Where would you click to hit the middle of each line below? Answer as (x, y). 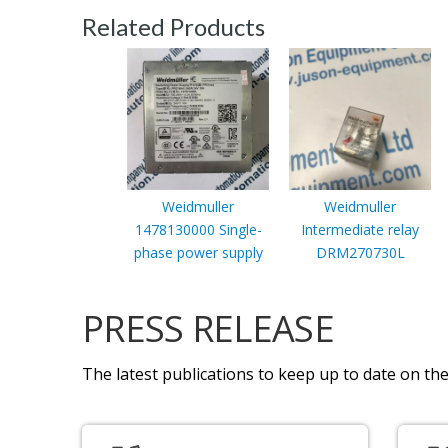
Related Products (173, 26)
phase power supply (198, 252)
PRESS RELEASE (208, 328)
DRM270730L (360, 252)
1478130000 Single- (198, 229)
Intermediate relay (360, 229)
